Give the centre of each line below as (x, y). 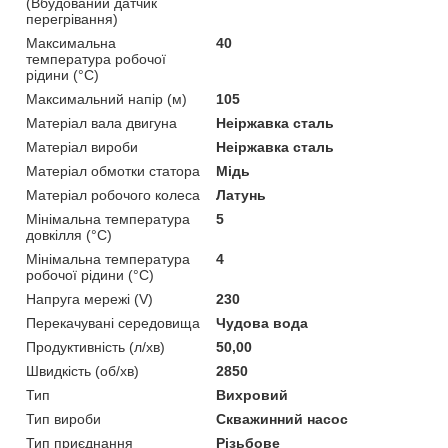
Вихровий (252, 394)
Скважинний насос (282, 418)
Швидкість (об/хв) (82, 370)
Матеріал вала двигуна (101, 122)
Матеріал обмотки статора (113, 170)
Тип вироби (63, 418)
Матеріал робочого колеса (113, 194)
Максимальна (71, 42)
